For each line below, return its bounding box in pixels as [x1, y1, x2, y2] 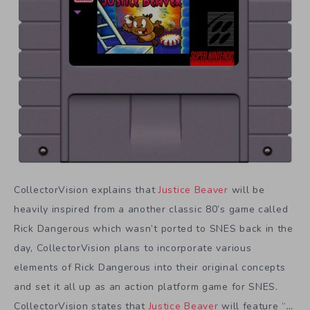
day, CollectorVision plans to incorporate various [14, 241, 252, 255]
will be [228, 183, 265, 197]
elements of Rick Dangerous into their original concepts [14, 261, 286, 275]
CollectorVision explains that [14, 183, 158, 197]
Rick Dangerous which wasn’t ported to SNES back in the [14, 222, 293, 236]
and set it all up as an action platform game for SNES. [14, 280, 278, 294]
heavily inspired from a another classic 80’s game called [14, 203, 289, 217]
